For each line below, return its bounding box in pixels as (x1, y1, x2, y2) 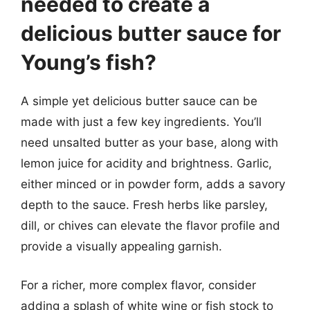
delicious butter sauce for (21, 21, 281, 46)
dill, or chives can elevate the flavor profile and (21, 219, 280, 232)
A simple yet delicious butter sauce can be (21, 94, 257, 108)
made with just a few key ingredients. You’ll (21, 115, 262, 129)
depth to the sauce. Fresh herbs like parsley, (21, 198, 268, 212)
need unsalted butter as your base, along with (21, 136, 278, 149)
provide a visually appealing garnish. (21, 239, 222, 253)
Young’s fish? (21, 50, 156, 75)
